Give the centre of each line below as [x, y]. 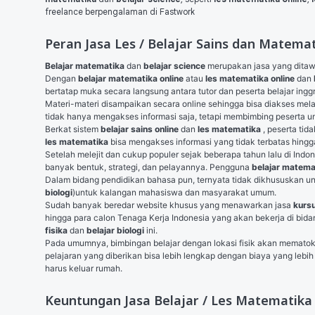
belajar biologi [114, 230]
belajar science [174, 66]
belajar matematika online [131, 78]
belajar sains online [141, 129]
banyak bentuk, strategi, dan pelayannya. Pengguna [148, 167]
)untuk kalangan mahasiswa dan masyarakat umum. [174, 192]
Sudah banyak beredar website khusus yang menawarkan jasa [169, 205]
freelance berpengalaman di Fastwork [120, 12]
